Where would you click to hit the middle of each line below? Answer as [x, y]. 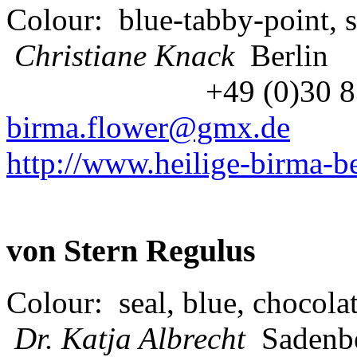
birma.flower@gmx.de [148, 127]
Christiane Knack [124, 56]
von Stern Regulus [131, 250]
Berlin [281, 56]
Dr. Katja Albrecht [130, 338]
